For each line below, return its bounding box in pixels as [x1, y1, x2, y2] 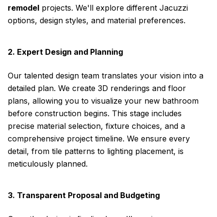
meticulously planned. [8, 159, 88, 169]
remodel [8, 3, 39, 13]
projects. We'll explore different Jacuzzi [39, 3, 188, 13]
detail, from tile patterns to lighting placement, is [8, 146, 184, 156]
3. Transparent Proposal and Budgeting [8, 190, 160, 200]
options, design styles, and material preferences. [8, 15, 186, 25]
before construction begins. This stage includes [8, 108, 182, 118]
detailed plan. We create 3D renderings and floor [8, 83, 186, 93]
